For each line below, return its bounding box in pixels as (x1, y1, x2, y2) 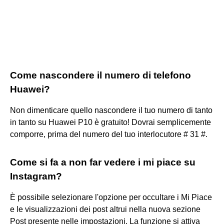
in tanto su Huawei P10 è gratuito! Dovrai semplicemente (10, 117, 211, 126)
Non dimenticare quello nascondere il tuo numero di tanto (10, 105, 212, 114)
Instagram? (10, 170, 62, 181)
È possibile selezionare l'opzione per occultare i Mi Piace (10, 192, 212, 201)
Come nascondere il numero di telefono (10, 69, 191, 80)
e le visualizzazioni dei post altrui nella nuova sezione (10, 204, 200, 213)
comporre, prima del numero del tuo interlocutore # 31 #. (10, 129, 207, 138)
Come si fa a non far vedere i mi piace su (10, 156, 195, 167)
